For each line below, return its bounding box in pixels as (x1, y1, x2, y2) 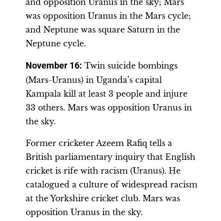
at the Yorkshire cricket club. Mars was (26, 193, 180, 203)
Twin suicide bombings (82, 61, 178, 71)
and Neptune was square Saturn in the (26, 25, 180, 35)
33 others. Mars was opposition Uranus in (26, 103, 192, 112)
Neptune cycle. (26, 38, 86, 48)
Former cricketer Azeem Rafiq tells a (26, 138, 172, 148)
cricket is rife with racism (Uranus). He (26, 166, 181, 176)
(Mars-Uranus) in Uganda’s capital (26, 75, 162, 85)
